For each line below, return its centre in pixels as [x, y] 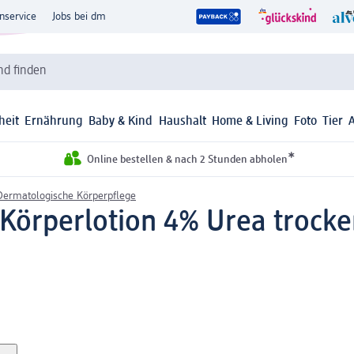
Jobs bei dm [79, 17]
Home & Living [250, 122]
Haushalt [182, 122]
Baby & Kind [121, 122]
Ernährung [54, 122]
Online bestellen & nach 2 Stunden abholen [187, 160]
